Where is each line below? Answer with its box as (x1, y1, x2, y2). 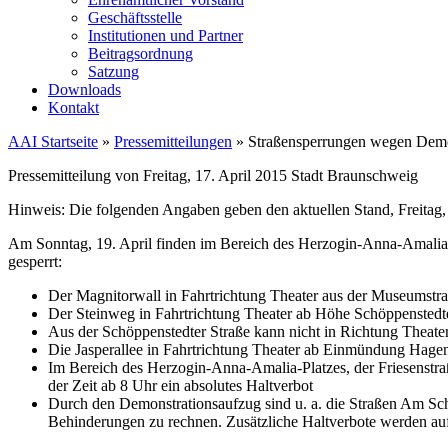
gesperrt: (8, 253, 62, 270)
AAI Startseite (8, 133, 98, 150)
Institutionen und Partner (88, 27, 243, 44)
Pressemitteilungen (114, 133, 232, 150)
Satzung (88, 63, 139, 80)
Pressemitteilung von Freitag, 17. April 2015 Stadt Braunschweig (8, 167, 418, 184)
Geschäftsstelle (88, 9, 182, 26)
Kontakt (48, 99, 99, 116)
